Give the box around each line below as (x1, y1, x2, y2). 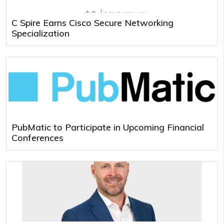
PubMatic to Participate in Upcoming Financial (11, 121, 204, 133)
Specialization (11, 27, 69, 39)
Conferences (11, 131, 63, 143)
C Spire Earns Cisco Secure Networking (11, 16, 173, 28)
